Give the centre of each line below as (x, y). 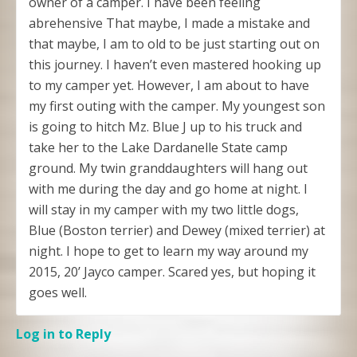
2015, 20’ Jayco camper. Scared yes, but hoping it (172, 271)
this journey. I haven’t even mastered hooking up (175, 64)
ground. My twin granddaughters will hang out (168, 168)
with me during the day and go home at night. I (168, 188)
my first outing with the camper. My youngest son (177, 106)
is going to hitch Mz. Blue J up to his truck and (165, 126)
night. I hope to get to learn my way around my (169, 251)
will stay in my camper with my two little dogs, (164, 209)
